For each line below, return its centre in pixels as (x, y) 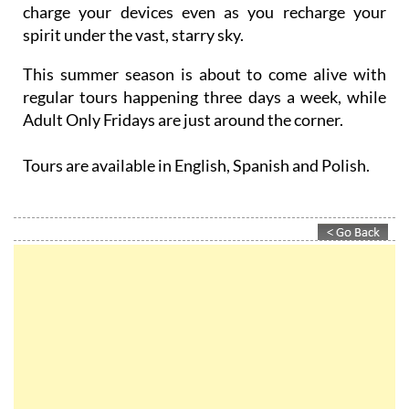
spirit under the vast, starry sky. (133, 35)
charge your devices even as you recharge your (204, 12)
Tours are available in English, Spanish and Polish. (196, 166)
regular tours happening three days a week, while (204, 97)
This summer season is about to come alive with (204, 74)
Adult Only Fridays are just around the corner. (183, 120)
